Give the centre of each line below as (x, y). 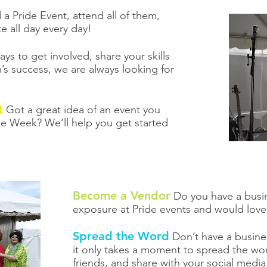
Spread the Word (121, 236)
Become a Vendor (122, 195)
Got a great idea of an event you (82, 110)
